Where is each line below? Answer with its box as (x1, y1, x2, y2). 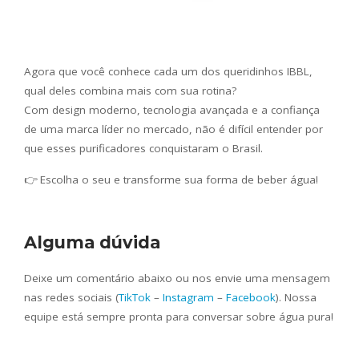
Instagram (163, 290, 214, 305)
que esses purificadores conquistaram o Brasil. (24, 141, 263, 156)
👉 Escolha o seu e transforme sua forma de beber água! (24, 172, 318, 188)
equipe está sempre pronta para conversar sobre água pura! (24, 309, 333, 325)
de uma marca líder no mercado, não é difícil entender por (24, 122, 323, 137)
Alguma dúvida (24, 232, 160, 253)
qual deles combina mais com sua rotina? (24, 83, 236, 99)
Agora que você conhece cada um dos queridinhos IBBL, (24, 64, 313, 79)
